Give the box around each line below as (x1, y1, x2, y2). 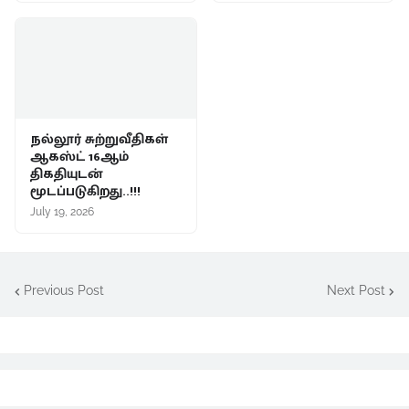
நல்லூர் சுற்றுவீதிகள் (30, 127, 168, 151)
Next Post (327, 283, 385, 299)
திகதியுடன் (30, 162, 102, 185)
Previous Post (24, 283, 104, 299)
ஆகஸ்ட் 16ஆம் (30, 144, 129, 168)
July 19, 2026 (30, 204, 94, 218)
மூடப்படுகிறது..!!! (30, 179, 141, 203)
